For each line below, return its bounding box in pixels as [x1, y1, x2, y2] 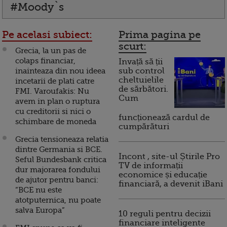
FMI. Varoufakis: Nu [15, 87, 89, 96]
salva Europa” [15, 206, 65, 215]
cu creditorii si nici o [15, 107, 91, 117]
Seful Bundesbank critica [15, 155, 106, 165]
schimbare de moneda [15, 117, 96, 127]
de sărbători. [119, 85, 168, 94]
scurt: [119, 41, 146, 53]
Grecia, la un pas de [15, 46, 86, 56]
